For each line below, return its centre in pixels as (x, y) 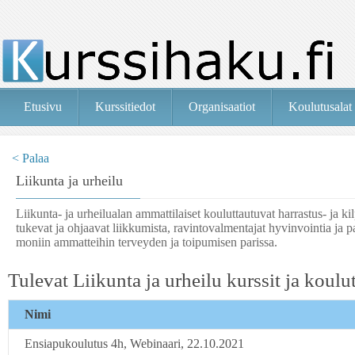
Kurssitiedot (125, 107)
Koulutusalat (320, 107)
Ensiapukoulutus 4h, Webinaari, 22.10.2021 (134, 344)
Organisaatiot (222, 107)
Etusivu (43, 107)
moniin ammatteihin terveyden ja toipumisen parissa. (147, 242)
